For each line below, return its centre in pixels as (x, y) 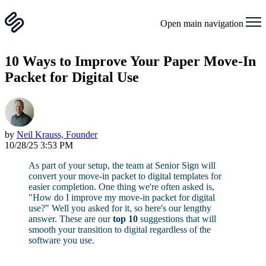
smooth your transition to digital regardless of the (120, 230)
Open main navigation (202, 24)
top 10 (125, 219)
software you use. (61, 240)
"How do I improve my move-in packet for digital (122, 198)
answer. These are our (71, 219)
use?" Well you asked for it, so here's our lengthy (120, 208)
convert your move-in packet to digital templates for (125, 176)
